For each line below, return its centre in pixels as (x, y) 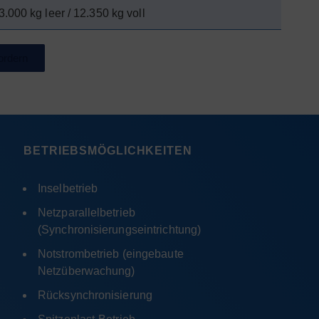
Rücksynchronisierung (95, 295)
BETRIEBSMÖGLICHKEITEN (108, 151)
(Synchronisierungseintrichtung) (120, 230)
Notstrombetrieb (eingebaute (111, 254)
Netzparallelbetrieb (87, 213)
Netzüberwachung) (87, 271)
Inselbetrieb (68, 188)
